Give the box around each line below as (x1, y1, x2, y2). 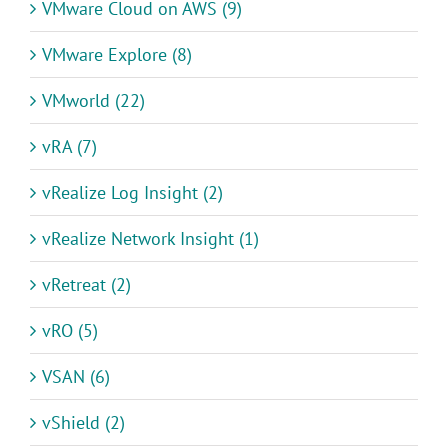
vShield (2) (42, 411, 125, 435)
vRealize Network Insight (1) (42, 227, 259, 251)
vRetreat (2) (42, 273, 131, 297)
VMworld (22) (42, 89, 145, 113)
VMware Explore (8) (42, 43, 192, 67)
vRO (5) (42, 319, 98, 343)
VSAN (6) (42, 365, 110, 389)
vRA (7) (42, 135, 97, 159)
